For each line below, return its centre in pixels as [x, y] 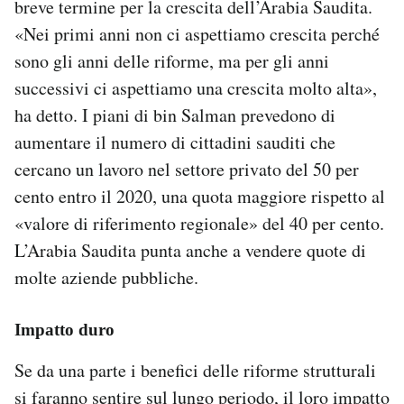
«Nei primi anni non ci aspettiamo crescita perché [197, 33]
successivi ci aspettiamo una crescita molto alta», [196, 87]
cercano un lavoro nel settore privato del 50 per [187, 169]
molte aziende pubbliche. [106, 277]
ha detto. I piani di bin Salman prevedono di [175, 115]
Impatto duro [64, 329]
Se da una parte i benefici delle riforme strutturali [195, 370]
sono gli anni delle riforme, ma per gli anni [172, 60]
